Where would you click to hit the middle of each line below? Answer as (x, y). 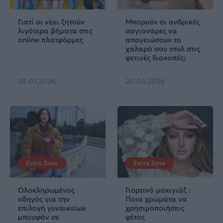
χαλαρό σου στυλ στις (163, 49)
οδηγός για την (44, 199)
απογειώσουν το (153, 40)
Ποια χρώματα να (156, 199)
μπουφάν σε (39, 217)
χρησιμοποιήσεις (155, 208)
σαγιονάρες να (151, 31)
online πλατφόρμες (51, 40)
